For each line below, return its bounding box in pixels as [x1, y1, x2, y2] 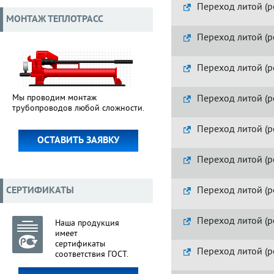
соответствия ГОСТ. [55, 250, 128, 260]
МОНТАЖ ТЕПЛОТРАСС [6, 13, 103, 26]
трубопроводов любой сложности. [12, 103, 144, 114]
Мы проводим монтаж [12, 93, 97, 103]
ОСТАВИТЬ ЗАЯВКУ [37, 135, 119, 147]
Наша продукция [55, 218, 119, 229]
